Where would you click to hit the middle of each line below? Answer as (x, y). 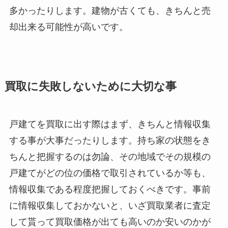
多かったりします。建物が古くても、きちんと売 (110, 10)
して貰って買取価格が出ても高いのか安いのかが (110, 222)
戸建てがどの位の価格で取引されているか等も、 (110, 173)
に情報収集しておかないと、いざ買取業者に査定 (110, 205)
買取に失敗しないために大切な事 (90, 86)
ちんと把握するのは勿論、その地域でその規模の (110, 156)
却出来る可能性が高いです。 (68, 27)
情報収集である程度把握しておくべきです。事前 (110, 189)
